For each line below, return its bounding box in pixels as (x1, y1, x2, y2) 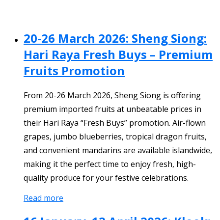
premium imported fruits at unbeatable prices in (24, 103, 201, 114)
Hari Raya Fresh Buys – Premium (24, 46, 213, 62)
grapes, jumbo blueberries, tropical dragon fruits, (24, 131, 207, 142)
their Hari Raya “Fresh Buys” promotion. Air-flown (24, 117, 206, 128)
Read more (24, 192, 63, 203)
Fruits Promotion (24, 62, 125, 79)
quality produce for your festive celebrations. (24, 172, 189, 183)
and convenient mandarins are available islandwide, (24, 144, 212, 156)
